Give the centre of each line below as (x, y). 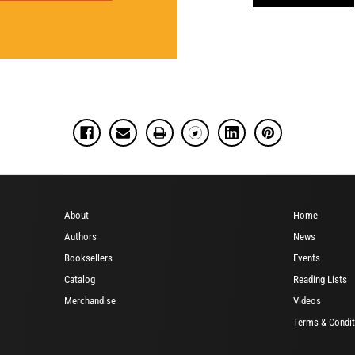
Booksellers (88, 258)
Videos (307, 300)
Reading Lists (320, 279)
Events (307, 258)
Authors (80, 236)
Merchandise (90, 300)
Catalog (80, 279)
